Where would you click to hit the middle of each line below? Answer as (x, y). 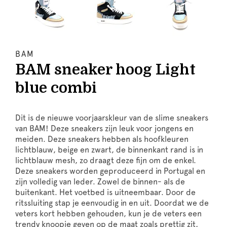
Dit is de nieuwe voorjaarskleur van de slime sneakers (112, 118)
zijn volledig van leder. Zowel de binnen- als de (100, 181)
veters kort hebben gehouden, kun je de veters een (108, 213)
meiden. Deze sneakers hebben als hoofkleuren (102, 139)
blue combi (56, 88)
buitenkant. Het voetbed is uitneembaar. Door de (105, 192)
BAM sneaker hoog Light (105, 69)
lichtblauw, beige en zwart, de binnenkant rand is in (109, 149)
